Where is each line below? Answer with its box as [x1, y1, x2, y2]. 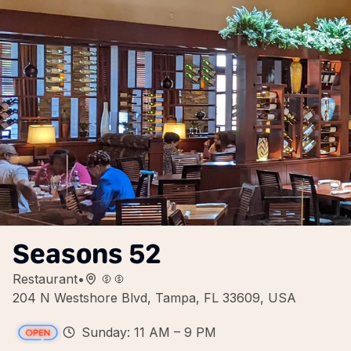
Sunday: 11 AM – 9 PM [81, 324, 216, 340]
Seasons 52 [13, 237, 161, 270]
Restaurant [13, 271, 78, 287]
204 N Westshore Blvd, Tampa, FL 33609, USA [13, 290, 296, 306]
